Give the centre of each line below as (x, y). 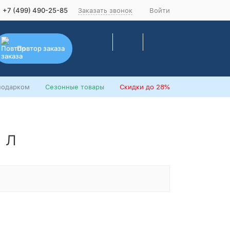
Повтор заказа (41, 48)
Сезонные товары (75, 87)
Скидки (132, 87)
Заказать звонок (105, 10)
